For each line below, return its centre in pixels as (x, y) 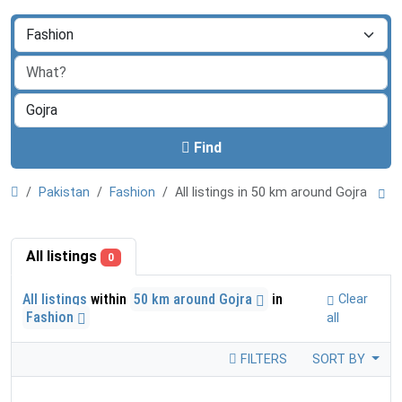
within (109, 299)
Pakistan (64, 192)
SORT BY (340, 359)
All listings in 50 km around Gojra (275, 192)
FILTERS (262, 359)
